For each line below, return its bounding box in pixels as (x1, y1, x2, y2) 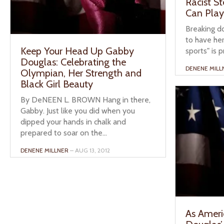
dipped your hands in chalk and (20, 117, 126, 127)
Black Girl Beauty (20, 78, 93, 90)
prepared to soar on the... (20, 128, 107, 138)
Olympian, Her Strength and (20, 67, 141, 79)
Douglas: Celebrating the (20, 56, 126, 68)
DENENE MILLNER (20, 146, 68, 154)
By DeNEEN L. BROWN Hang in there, (20, 95, 150, 105)
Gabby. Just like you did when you (20, 106, 135, 116)
